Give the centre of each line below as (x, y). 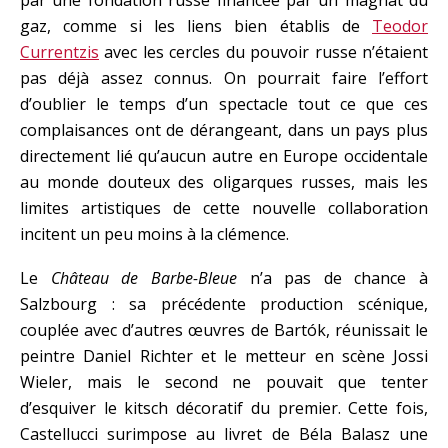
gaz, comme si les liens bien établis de (196, 25)
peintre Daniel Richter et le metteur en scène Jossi (224, 355)
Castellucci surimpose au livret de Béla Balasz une (224, 433)
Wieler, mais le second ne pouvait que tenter (224, 381)
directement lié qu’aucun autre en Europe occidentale (224, 155)
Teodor (400, 25)
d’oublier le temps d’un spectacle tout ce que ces (224, 103)
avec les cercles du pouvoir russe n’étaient (263, 51)
